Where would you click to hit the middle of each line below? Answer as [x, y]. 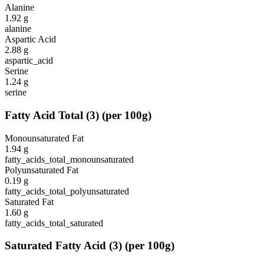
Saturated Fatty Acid [55, 246]
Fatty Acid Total [44, 115]
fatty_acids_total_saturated [54, 223]
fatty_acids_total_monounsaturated [69, 159]
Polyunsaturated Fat [42, 170]
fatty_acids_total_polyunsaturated [67, 191]
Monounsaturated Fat [44, 138]
